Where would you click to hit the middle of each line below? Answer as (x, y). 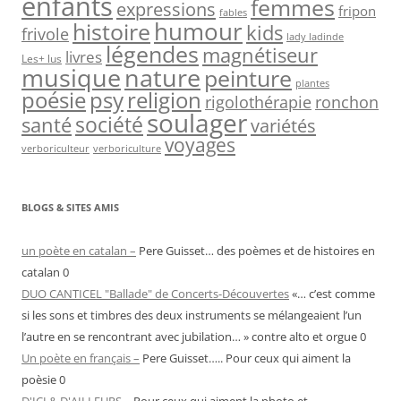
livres (84, 56)
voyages (200, 144)
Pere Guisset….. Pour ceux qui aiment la (245, 358)
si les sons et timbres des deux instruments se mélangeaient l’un (192, 315)
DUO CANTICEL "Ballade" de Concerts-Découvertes (155, 293)
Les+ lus (42, 58)
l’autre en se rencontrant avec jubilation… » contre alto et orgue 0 (194, 336)
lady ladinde (315, 36)
